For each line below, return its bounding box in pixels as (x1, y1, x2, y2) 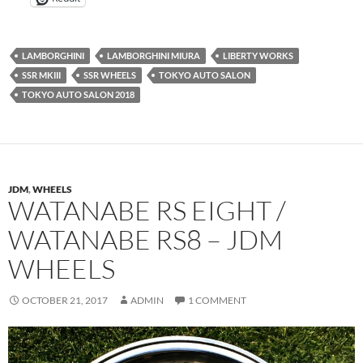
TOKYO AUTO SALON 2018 (22, 89, 135, 100)
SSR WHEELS (83, 70, 136, 81)
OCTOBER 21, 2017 (22, 294, 108, 307)
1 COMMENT (188, 294, 246, 307)
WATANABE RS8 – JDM (8, 223, 283, 257)
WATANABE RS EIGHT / (8, 194, 286, 228)
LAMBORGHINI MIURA (107, 50, 200, 62)
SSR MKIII (22, 70, 61, 81)
